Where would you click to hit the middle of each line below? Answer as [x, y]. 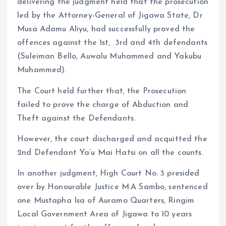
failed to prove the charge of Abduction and [103, 105]
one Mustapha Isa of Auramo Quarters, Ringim [106, 201]
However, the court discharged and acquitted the [112, 139]
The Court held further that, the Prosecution [102, 91]
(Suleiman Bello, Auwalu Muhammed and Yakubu [109, 57]
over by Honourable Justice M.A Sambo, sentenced [112, 187]
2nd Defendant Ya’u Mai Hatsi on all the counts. [110, 153]
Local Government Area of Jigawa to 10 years [105, 214]
